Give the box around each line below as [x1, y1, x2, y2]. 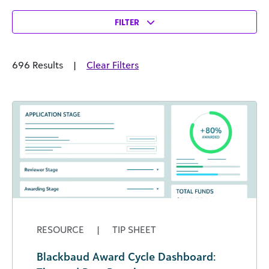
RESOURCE [37, 223, 86, 236]
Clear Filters [86, 59, 139, 71]
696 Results [12, 59, 63, 71]
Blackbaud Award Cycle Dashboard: [37, 250, 216, 264]
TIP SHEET [110, 223, 156, 236]
